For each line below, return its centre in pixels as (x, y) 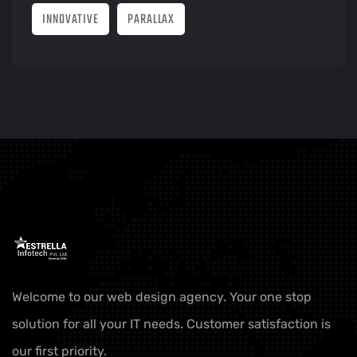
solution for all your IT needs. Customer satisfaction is (171, 324)
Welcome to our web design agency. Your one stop (162, 297)
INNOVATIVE (71, 20)
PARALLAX (151, 20)
